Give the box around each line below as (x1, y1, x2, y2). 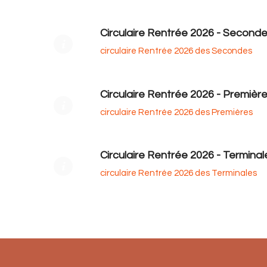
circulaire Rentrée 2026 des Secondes (100, 46, 252, 55)
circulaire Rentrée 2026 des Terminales (100, 169, 257, 178)
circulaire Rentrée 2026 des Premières (100, 107, 253, 117)
